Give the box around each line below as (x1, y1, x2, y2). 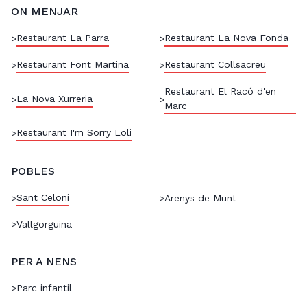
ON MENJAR (11, 5, 78, 19)
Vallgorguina (16, 219, 72, 230)
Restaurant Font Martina (16, 59, 129, 71)
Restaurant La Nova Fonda (164, 32, 288, 44)
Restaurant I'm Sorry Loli (16, 127, 132, 138)
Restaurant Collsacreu (164, 59, 266, 71)
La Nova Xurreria (16, 93, 93, 104)
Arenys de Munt (164, 193, 236, 204)
